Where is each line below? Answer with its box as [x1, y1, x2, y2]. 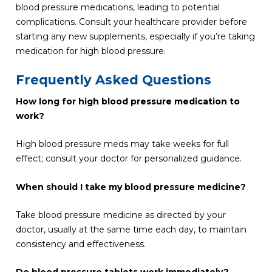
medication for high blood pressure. [15, 46, 166, 57]
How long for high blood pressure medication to [15, 95, 240, 107]
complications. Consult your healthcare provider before [15, 16, 247, 28]
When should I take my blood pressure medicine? [15, 181, 246, 192]
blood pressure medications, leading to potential [15, 2, 220, 13]
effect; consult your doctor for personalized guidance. [15, 153, 242, 165]
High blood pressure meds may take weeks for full [15, 138, 229, 150]
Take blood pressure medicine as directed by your [15, 209, 226, 220]
